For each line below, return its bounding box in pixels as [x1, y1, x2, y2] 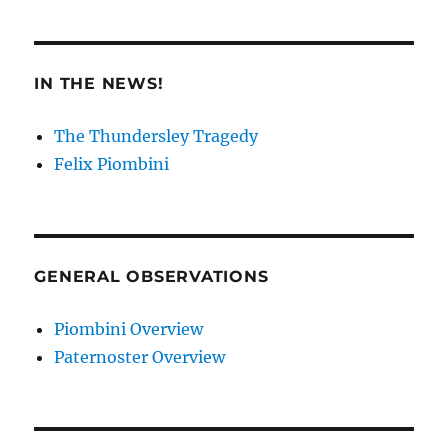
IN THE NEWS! [34, 74, 164, 94]
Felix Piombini [54, 154, 170, 175]
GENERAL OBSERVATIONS [34, 267, 269, 287]
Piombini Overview [54, 319, 204, 340]
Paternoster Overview [54, 347, 226, 368]
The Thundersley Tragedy [54, 126, 259, 147]
